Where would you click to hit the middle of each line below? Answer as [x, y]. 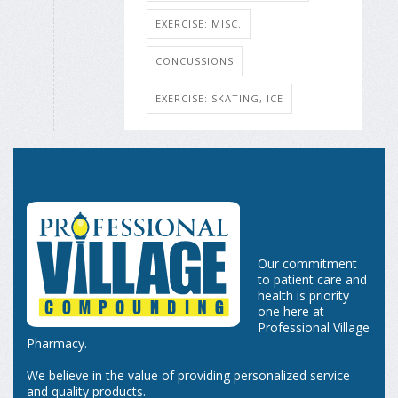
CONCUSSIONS [195, 61]
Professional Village [314, 328]
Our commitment [307, 264]
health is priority [303, 296]
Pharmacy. [57, 344]
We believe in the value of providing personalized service [188, 376]
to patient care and [312, 280]
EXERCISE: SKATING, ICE [219, 99]
